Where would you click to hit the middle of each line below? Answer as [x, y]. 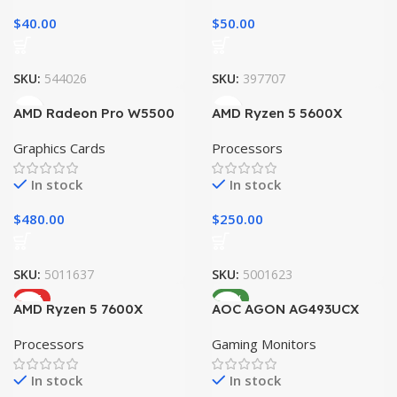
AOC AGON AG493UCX [285, 309]
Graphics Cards [59, 148]
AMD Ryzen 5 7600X [78, 309]
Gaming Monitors [264, 344]
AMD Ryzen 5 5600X [277, 113]
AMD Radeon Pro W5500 [94, 113]
